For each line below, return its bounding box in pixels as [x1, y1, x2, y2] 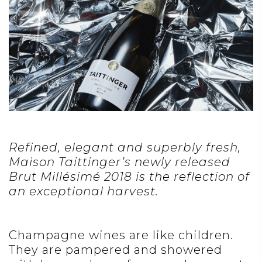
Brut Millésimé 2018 [9, 170, 132, 184]
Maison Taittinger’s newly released [9, 155, 230, 170]
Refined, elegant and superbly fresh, [9, 140, 241, 155]
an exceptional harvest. [9, 184, 162, 199]
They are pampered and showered [9, 243, 222, 257]
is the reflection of [132, 170, 250, 184]
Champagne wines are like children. [9, 228, 233, 243]
